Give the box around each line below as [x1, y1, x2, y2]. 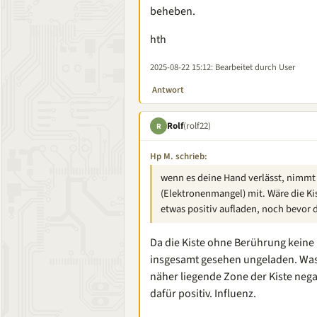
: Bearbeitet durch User [211, 61, 295, 74]
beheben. [150, 4, 195, 19]
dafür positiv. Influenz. [150, 286, 256, 301]
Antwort [152, 83, 184, 96]
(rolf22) [183, 119, 211, 132]
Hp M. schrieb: [150, 150, 207, 163]
